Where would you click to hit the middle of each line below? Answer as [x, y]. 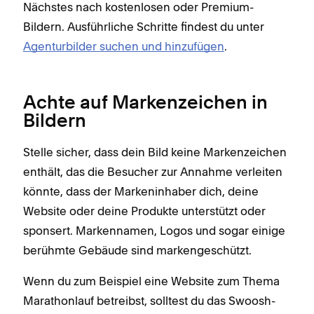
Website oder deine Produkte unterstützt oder [144, 211]
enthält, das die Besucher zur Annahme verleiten [153, 171]
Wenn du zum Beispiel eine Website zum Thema [151, 281]
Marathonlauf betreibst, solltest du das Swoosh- [149, 300]
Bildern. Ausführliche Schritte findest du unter [144, 26]
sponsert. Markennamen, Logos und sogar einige [154, 230]
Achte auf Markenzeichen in [145, 103]
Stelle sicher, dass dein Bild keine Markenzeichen [155, 152]
